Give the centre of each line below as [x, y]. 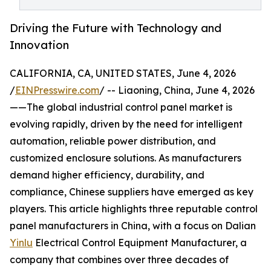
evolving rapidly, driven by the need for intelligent [126, 124]
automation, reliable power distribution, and [113, 141]
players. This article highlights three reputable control [134, 209]
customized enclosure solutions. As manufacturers [126, 158]
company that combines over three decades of [119, 260]
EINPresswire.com [57, 90]
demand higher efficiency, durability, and [107, 175]
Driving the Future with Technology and [116, 28]
